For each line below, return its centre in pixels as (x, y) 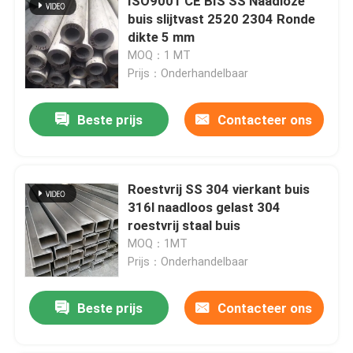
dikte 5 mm (162, 37)
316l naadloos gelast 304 (204, 207)
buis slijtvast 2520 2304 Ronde (222, 19)
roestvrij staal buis (184, 225)
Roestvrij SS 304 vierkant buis (219, 189)
